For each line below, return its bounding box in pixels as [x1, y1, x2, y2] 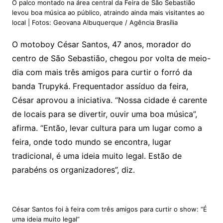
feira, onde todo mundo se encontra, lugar [11, 137, 171, 147]
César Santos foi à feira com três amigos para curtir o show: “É [11, 205, 207, 214]
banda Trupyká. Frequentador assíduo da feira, [11, 81, 188, 92]
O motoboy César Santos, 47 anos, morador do [11, 39, 191, 50]
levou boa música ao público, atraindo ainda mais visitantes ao [11, 8, 205, 17]
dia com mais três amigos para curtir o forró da [11, 67, 192, 78]
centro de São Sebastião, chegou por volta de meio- [11, 53, 211, 64]
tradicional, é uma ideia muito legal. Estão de [11, 151, 182, 161]
